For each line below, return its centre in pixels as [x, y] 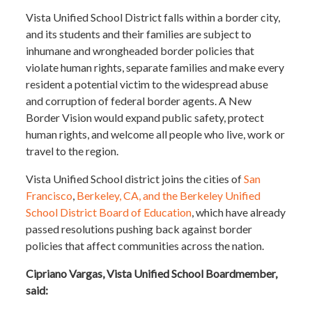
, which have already [239, 212]
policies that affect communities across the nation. [145, 246]
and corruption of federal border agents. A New [139, 101]
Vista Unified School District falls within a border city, [153, 17]
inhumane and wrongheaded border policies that [140, 51]
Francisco [49, 196]
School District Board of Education [109, 212]
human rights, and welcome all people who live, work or [156, 134]
